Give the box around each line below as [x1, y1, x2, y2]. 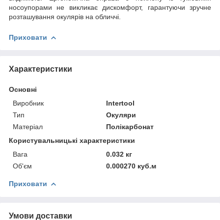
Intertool [106, 99, 135, 107]
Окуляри [106, 110, 137, 119]
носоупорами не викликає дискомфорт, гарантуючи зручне [9, 3, 211, 11]
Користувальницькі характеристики [9, 136, 135, 144]
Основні [9, 85, 37, 93]
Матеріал [13, 122, 43, 131]
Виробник [13, 99, 44, 107]
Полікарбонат [106, 122, 154, 131]
